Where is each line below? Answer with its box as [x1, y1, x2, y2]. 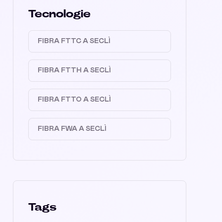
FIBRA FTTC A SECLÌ [38, 38, 111, 45]
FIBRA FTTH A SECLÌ [38, 67, 111, 74]
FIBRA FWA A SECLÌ [38, 125, 107, 132]
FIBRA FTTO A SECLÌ [38, 96, 111, 103]
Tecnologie [28, 8, 91, 19]
